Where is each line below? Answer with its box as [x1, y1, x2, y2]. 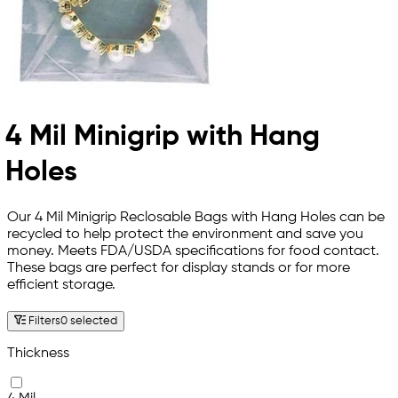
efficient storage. [7, 277, 115, 292]
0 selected [60, 315, 118, 328]
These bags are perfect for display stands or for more [7, 260, 350, 275]
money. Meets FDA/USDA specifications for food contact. [7, 243, 379, 259]
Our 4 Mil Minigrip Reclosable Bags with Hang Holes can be [7, 210, 385, 225]
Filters [26, 315, 61, 328]
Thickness [7, 346, 69, 362]
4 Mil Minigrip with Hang [5, 123, 321, 152]
